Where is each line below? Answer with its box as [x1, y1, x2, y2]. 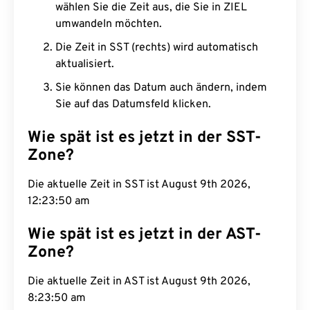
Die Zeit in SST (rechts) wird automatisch [55, 41, 258, 55]
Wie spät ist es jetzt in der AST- [28, 225, 262, 245]
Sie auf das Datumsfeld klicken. [55, 98, 211, 111]
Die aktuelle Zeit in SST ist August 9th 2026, [28, 178, 250, 192]
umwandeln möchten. [55, 17, 162, 31]
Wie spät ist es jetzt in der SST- [28, 128, 262, 148]
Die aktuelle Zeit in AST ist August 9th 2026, [28, 275, 250, 289]
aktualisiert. [55, 57, 114, 71]
